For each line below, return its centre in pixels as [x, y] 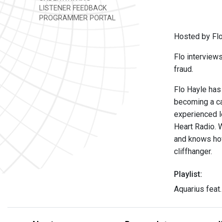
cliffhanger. [193, 151]
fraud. [184, 69]
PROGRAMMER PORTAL [76, 18]
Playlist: [188, 174]
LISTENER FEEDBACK [72, 8]
